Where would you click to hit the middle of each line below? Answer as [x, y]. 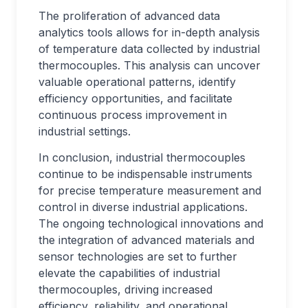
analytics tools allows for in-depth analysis [149, 32]
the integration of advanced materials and [146, 240]
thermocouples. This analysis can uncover [150, 65]
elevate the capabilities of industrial [129, 273]
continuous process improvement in [133, 115]
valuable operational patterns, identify [137, 82]
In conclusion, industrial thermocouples [142, 157]
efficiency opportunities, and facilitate [135, 98]
